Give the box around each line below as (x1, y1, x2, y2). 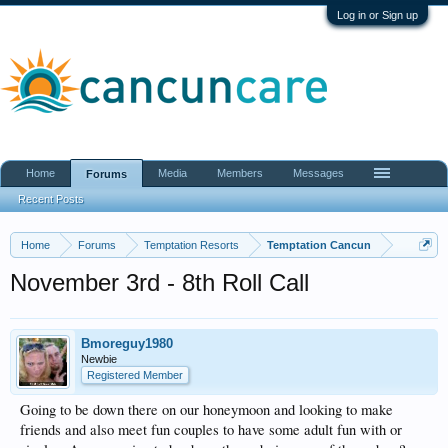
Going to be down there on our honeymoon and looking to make (20, 400, 393, 419)
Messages (293, 167, 344, 179)
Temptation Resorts (144, 239, 239, 251)
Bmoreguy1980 (81, 336, 173, 351)
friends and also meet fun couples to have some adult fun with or (20, 420, 402, 439)
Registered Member (87, 369, 183, 381)
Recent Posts (18, 193, 84, 205)
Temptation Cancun (267, 239, 371, 251)
